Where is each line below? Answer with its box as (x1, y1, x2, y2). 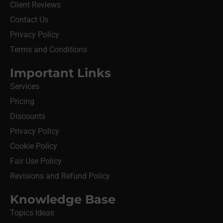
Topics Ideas (10, 208, 54, 218)
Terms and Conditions (10, 45, 87, 55)
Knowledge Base (10, 192, 115, 207)
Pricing (10, 97, 34, 107)
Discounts (10, 111, 45, 121)
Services (10, 82, 39, 92)
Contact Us (10, 15, 48, 25)
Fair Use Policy (10, 156, 62, 166)
